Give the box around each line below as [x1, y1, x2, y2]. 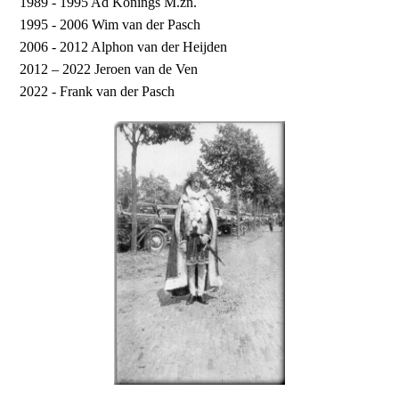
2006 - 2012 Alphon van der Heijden [20, 39, 228, 55]
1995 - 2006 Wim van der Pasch [20, 17, 201, 33]
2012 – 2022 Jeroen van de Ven [20, 61, 199, 77]
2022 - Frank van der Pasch [20, 84, 175, 100]
